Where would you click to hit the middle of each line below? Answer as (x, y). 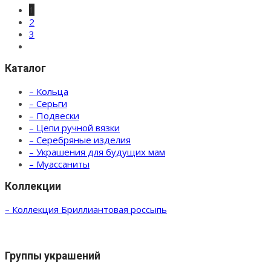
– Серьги (48, 103)
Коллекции (33, 187)
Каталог (25, 69)
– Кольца (49, 91)
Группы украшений (53, 256)
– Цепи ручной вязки (74, 127)
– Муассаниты (59, 164)
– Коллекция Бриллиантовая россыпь (86, 209)
